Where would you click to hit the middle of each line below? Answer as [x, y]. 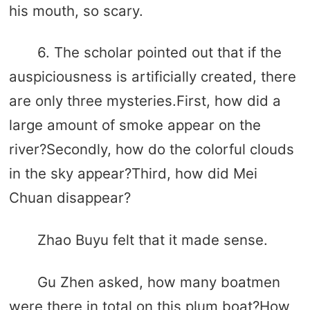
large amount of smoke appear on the [135, 125]
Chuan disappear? [70, 198]
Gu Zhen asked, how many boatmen [158, 282]
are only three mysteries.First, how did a [145, 101]
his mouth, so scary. [76, 10]
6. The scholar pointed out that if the [159, 53]
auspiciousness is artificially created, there [152, 77]
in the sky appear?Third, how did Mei [133, 174]
